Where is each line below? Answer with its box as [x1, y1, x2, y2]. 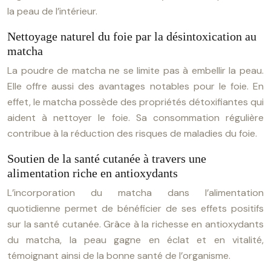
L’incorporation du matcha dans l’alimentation [7, 186, 264, 199]
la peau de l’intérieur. [7, 5, 97, 18]
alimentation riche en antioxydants [7, 166, 178, 180]
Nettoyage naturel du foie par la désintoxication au [7, 30, 256, 43]
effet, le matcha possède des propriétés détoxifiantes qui [7, 96, 264, 108]
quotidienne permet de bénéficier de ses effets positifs [7, 202, 264, 215]
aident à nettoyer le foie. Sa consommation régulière [7, 111, 264, 124]
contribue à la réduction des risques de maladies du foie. [7, 127, 257, 140]
